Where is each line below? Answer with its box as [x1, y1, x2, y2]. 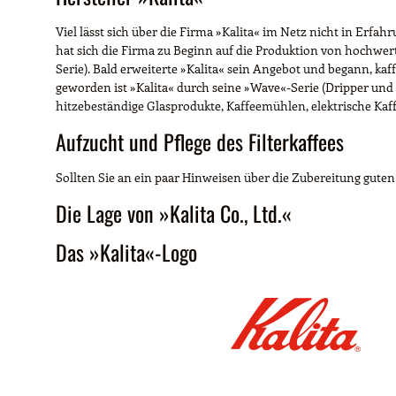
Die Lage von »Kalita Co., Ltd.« [56, 196, 292, 229]
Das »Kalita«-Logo [56, 235, 197, 268]
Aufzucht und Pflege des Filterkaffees [56, 125, 344, 157]
